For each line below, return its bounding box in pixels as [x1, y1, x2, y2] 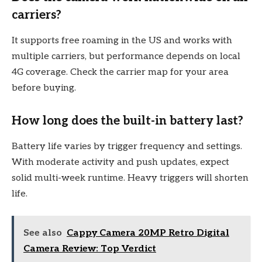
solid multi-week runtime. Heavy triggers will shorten [12, 172, 249, 184]
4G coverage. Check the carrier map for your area [12, 66, 229, 78]
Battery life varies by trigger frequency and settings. [12, 140, 242, 152]
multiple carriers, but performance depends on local [12, 50, 240, 62]
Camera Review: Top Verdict [23, 243, 156, 255]
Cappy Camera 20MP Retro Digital [66, 227, 229, 239]
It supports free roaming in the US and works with [12, 35, 232, 46]
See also [23, 227, 62, 239]
